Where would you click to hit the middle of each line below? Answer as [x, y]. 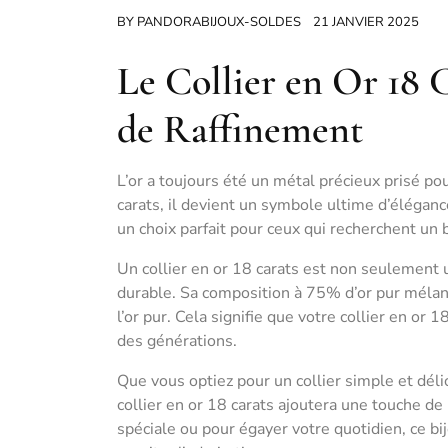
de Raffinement [240, 129]
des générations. [177, 341]
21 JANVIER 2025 [366, 22]
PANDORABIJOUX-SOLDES [219, 22]
